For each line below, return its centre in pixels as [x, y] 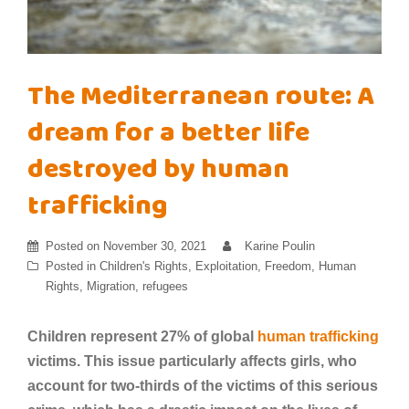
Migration [111, 286]
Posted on [74, 246]
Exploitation [226, 266]
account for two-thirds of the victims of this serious [203, 385]
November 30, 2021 [155, 246]
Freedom [288, 266]
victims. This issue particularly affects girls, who [192, 361]
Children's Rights [144, 266]
